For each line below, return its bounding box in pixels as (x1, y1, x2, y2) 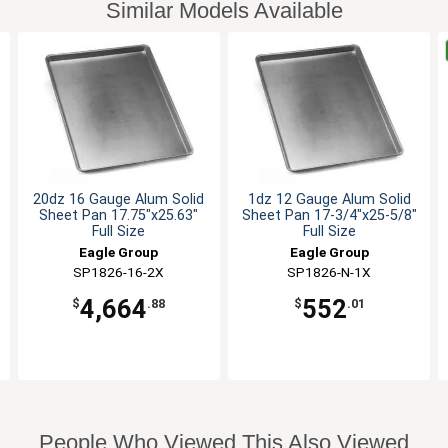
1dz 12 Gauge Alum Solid (247, 191, 411, 209)
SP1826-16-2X (73, 264, 165, 281)
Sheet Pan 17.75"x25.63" (39, 207, 199, 225)
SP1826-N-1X (287, 264, 372, 281)
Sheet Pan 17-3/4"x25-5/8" (241, 207, 417, 225)
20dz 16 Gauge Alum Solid (33, 191, 205, 209)
